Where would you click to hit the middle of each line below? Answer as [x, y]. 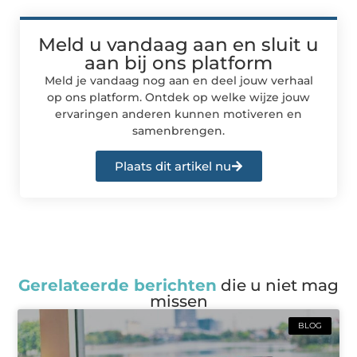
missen [178, 302]
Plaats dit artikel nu [173, 167]
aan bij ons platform [178, 63]
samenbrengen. [178, 130]
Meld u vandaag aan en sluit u [178, 44]
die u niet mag [278, 286]
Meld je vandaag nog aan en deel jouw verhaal [178, 80]
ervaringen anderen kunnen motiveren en [178, 114]
